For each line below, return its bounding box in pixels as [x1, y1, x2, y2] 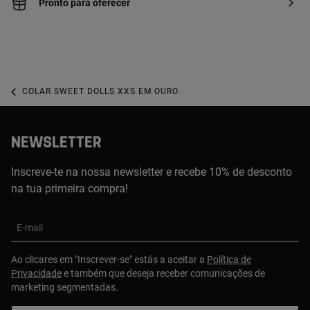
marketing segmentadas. [11, 281, 118, 293]
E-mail [17, 221, 43, 233]
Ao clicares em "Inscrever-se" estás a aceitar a [11, 253, 207, 265]
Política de [207, 253, 251, 265]
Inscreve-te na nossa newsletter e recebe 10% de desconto [11, 165, 292, 179]
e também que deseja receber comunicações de [62, 267, 265, 279]
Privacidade [11, 267, 62, 279]
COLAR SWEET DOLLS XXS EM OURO [22, 86, 179, 97]
